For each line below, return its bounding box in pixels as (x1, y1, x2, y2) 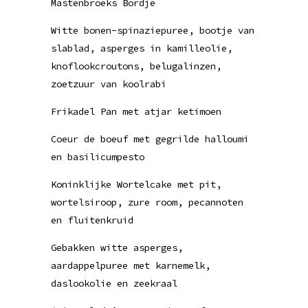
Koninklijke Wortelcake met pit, (51, 178, 221, 190)
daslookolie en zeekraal (51, 277, 177, 289)
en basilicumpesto (51, 151, 144, 163)
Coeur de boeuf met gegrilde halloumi (51, 133, 249, 145)
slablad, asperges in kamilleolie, (51, 42, 232, 54)
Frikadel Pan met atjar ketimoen (51, 105, 221, 118)
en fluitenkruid (51, 214, 133, 226)
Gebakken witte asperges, (51, 241, 183, 254)
